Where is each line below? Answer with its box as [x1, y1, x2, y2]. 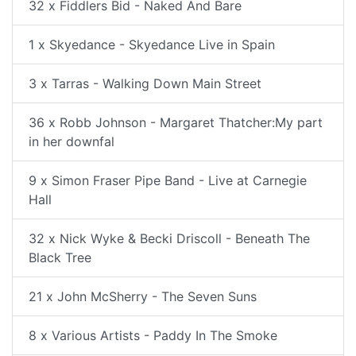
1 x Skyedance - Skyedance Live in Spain [29, 36, 275, 52]
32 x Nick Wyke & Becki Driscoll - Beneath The [29, 230, 310, 246]
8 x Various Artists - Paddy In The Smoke [29, 327, 277, 343]
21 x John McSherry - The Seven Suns [29, 288, 257, 304]
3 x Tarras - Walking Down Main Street [29, 75, 261, 91]
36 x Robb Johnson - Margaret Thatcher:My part [29, 114, 323, 130]
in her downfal [29, 133, 114, 149]
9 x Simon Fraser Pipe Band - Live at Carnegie [29, 172, 307, 188]
